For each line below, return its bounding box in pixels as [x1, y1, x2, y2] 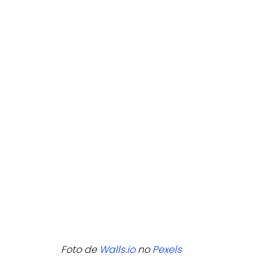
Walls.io [99, 243, 135, 257]
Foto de [61, 243, 99, 257]
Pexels [152, 243, 182, 257]
